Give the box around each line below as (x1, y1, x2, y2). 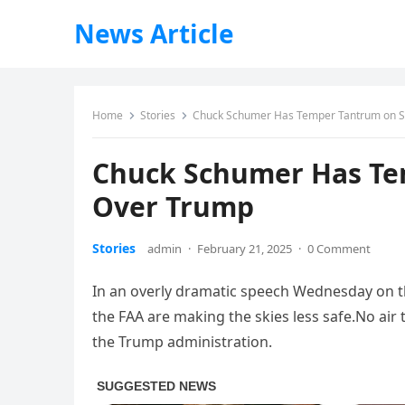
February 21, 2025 (197, 240, 292, 257)
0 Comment (307, 240, 371, 257)
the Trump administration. (92, 332, 272, 352)
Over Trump (92, 188, 254, 225)
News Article (74, 16, 234, 51)
